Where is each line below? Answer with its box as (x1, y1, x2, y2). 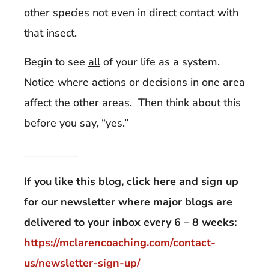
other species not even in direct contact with (24, 5, 238, 20)
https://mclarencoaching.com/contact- (24, 235, 216, 250)
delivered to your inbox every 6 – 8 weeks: (24, 214, 240, 229)
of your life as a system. (100, 55, 223, 69)
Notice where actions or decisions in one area (24, 75, 245, 89)
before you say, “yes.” (24, 116, 128, 130)
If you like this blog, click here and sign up (24, 174, 238, 189)
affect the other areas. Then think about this (24, 95, 241, 110)
